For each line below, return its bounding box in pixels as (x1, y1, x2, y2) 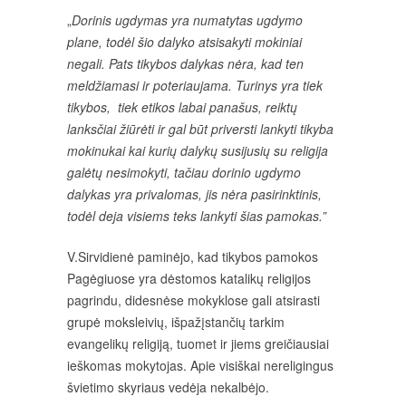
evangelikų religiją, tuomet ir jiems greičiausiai (67, 334, 329, 353)
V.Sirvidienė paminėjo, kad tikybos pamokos (67, 247, 318, 266)
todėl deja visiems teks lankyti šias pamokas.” (67, 207, 326, 225)
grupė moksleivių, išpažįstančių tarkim (67, 313, 285, 331)
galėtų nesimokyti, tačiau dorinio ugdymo (67, 163, 301, 181)
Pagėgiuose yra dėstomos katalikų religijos (67, 269, 311, 287)
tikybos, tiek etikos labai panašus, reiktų (67, 98, 297, 116)
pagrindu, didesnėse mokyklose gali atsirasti (67, 291, 320, 309)
